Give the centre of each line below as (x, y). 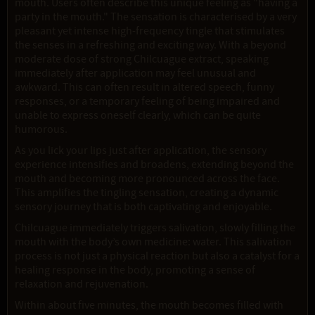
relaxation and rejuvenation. (82, 284)
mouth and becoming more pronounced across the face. (147, 179)
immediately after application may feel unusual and (135, 73)
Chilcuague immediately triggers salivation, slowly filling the (155, 228)
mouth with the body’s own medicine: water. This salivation (153, 242)
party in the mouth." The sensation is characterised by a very (156, 17)
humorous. (41, 130)
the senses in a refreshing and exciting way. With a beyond (150, 45)
